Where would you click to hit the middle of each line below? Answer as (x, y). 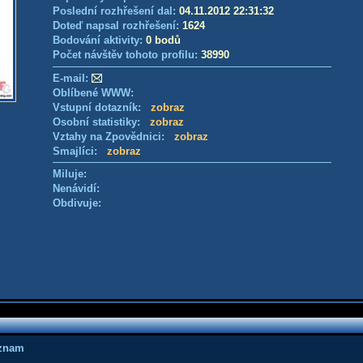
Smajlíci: (80, 151)
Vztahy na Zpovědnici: (113, 137)
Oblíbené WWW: (93, 93)
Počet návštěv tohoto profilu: (127, 55)
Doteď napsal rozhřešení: (117, 26)
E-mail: (70, 78)
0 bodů (163, 40)
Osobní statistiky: (101, 122)
